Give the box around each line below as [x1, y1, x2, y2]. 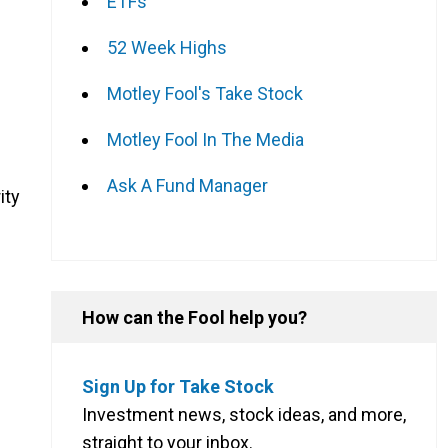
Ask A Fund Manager [107, 174, 268, 196]
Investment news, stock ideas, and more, [82, 403, 406, 425]
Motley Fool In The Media [107, 128, 304, 150]
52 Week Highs [107, 36, 227, 58]
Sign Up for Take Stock [82, 375, 274, 397]
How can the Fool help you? [82, 306, 307, 328]
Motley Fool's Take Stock [107, 82, 303, 104]
